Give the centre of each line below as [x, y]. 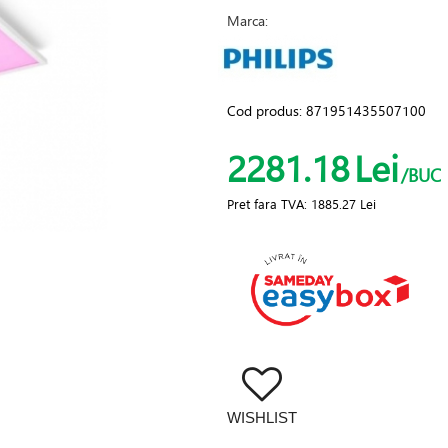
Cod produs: [266, 110]
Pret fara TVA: [268, 204]
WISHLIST [261, 418]
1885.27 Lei [343, 204]
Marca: [247, 20]
